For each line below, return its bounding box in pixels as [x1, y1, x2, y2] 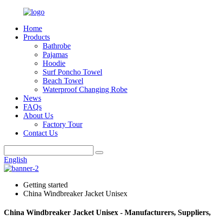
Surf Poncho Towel [43, 68, 102, 76]
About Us [23, 111, 53, 120]
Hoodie [43, 59, 65, 67]
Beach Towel [43, 77, 83, 85]
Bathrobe [43, 42, 71, 50]
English [4, 155, 27, 164]
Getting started [23, 181, 68, 189]
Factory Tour [43, 120, 82, 128]
